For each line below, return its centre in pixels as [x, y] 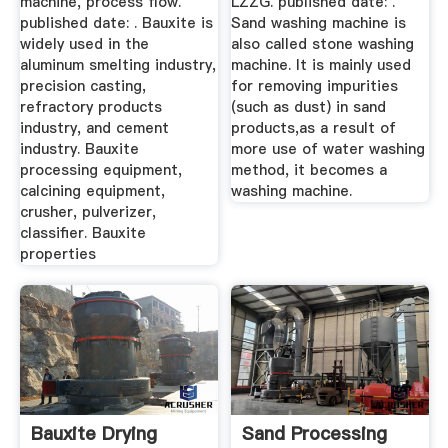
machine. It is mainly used [321, 65]
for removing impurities [315, 86]
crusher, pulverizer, [87, 212]
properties [57, 254]
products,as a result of [314, 128]
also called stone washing [323, 44]
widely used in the [84, 44]
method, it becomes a [309, 170]
